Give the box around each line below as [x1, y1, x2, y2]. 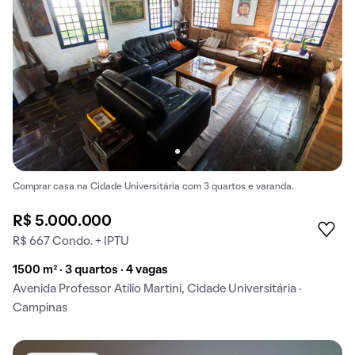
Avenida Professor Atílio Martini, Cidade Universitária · [13, 283, 301, 295]
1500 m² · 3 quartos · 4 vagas [13, 264, 168, 276]
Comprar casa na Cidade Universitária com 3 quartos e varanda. [13, 182, 294, 191]
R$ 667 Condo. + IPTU [13, 235, 129, 247]
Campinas [13, 302, 67, 314]
